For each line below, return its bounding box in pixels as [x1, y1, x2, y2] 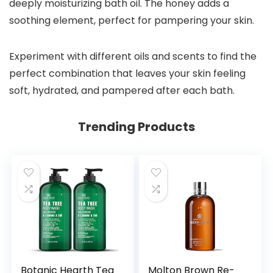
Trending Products [78, 118, 195, 136]
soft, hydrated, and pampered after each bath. [9, 83, 235, 98]
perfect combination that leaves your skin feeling [9, 66, 246, 81]
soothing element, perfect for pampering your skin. [9, 13, 254, 28]
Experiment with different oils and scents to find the [9, 49, 257, 64]
